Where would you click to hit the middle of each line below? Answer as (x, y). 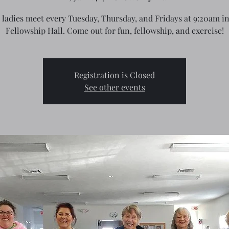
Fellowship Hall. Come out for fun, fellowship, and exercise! (114, 30)
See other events (114, 87)
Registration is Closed (114, 75)
